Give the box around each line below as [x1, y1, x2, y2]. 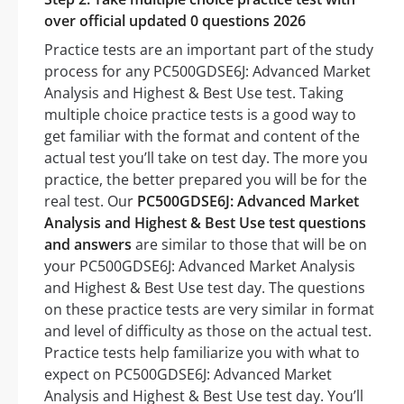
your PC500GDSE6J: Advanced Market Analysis [44, 256, 355, 277]
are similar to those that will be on [132, 234, 367, 255]
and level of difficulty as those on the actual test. [44, 321, 372, 342]
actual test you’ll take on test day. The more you [44, 148, 368, 169]
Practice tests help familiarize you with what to [44, 343, 360, 363]
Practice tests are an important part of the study [44, 40, 373, 60]
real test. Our [44, 191, 137, 212]
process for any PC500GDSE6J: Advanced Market [44, 61, 371, 82]
